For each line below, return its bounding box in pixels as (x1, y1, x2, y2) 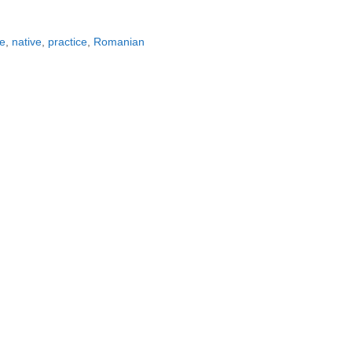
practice (48, 35, 88, 49)
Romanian (93, 35, 145, 49)
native (12, 35, 42, 49)
